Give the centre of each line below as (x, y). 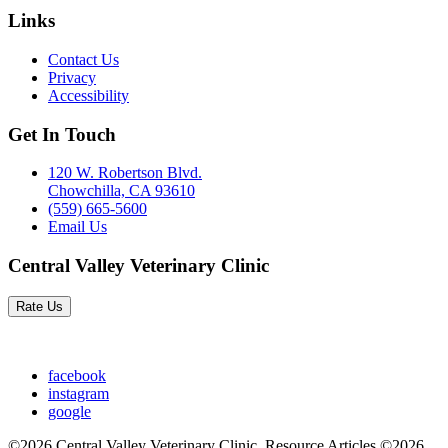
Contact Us (83, 59)
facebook (77, 375)
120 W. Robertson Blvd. (125, 173)
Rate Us (39, 306)
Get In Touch (62, 134)
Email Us (77, 227)
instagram (78, 393)
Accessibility (88, 95)
